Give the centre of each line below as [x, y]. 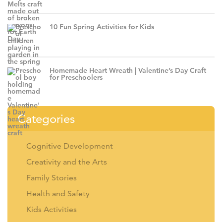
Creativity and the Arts [67, 162]
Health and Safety [58, 193]
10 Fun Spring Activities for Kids [102, 27]
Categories [46, 118]
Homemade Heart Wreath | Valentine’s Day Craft [128, 70]
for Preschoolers [76, 77]
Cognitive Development [70, 146]
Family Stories [52, 177]
